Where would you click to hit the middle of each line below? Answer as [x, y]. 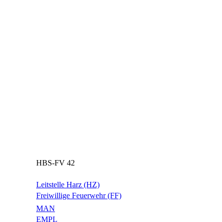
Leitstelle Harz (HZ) [68, 184]
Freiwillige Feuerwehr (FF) [79, 195]
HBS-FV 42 [55, 163]
